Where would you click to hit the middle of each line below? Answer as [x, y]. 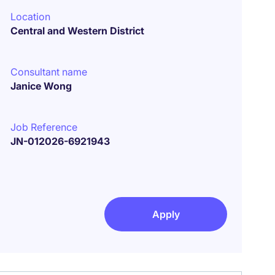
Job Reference [44, 127]
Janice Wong [41, 86]
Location [31, 17]
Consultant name [49, 72]
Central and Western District [78, 31]
